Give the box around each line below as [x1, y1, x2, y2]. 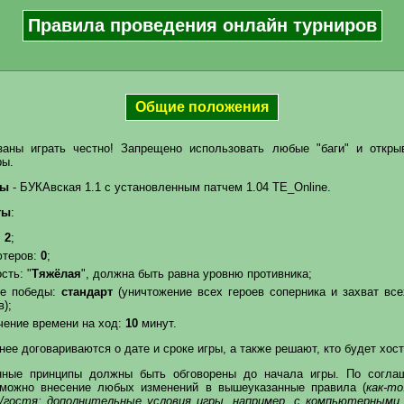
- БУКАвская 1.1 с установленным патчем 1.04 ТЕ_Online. [8, 179, 331, 194]
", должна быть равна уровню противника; [80, 266, 312, 280]
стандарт [60, 284, 113, 298]
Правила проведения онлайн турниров [27, 15, 377, 36]
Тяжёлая [31, 266, 81, 280]
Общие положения [135, 98, 269, 115]
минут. [137, 316, 177, 330]
